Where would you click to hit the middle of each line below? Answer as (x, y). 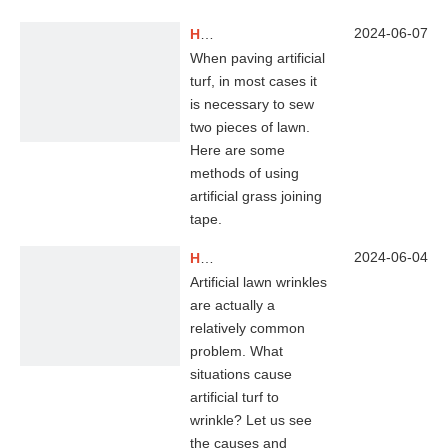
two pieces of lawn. (250, 127)
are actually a (232, 305)
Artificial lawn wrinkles (258, 282)
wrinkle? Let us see (251, 420)
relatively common (247, 328)
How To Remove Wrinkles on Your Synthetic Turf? (207, 258)
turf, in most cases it (253, 81)
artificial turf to (234, 397)
